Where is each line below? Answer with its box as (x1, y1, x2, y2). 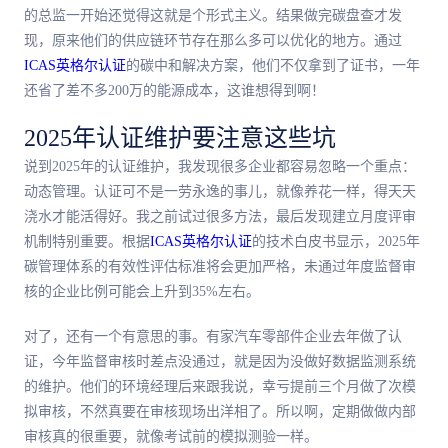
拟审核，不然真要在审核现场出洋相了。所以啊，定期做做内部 (24, 403, 416, 419)
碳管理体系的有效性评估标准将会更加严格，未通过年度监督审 (24, 258, 416, 274)
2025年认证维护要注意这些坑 (24, 124, 336, 151)
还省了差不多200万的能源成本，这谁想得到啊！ (24, 82, 325, 98)
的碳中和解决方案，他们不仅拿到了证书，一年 (126, 57, 420, 73)
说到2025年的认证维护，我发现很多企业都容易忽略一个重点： (24, 158, 416, 174)
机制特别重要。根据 (24, 233, 150, 249)
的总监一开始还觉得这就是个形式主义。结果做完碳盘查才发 (24, 7, 402, 23)
